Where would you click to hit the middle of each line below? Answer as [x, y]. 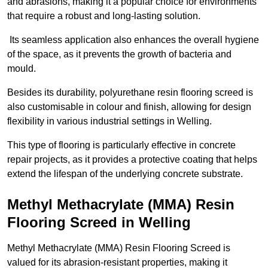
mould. [23, 69]
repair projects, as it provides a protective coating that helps [132, 160]
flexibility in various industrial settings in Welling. [111, 121]
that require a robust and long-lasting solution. [104, 16]
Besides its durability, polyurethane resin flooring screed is [130, 93]
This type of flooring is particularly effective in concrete [121, 145]
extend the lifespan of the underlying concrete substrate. [125, 174]
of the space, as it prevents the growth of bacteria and [119, 54]
